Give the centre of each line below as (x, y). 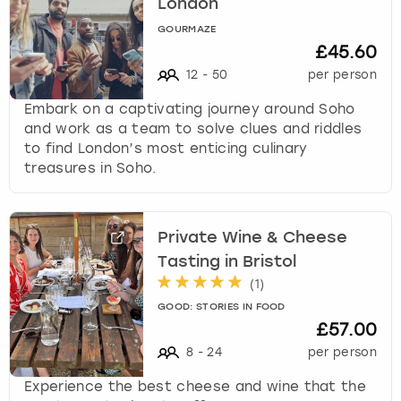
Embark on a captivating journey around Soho (190, 110)
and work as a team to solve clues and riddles (193, 129)
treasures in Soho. (90, 169)
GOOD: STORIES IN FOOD (222, 308)
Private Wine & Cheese (253, 238)
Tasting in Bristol (227, 262)
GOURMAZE (187, 30)
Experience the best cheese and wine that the (196, 387)
